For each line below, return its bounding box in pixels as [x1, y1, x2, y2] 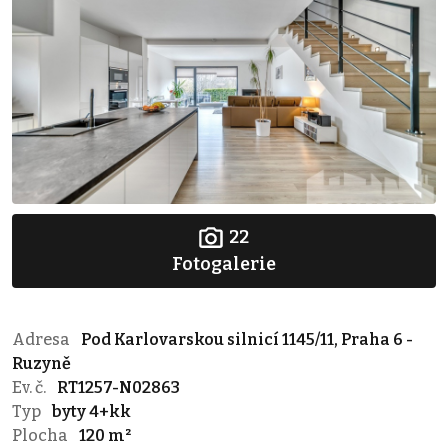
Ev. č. [12, 378, 49, 398]
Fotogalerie [172, 253, 276, 276]
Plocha [12, 426, 71, 446]
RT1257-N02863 [57, 378, 180, 398]
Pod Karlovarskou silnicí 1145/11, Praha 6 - [81, 330, 413, 350]
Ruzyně [12, 354, 71, 374]
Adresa [12, 330, 73, 350]
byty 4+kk [52, 402, 131, 422]
